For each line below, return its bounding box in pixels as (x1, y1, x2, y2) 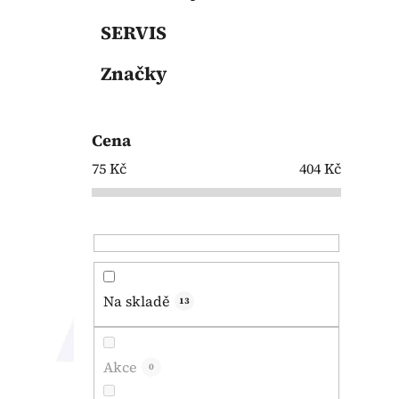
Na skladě (103, 291, 170, 312)
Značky (101, 61, 167, 87)
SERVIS (101, 20, 167, 46)
